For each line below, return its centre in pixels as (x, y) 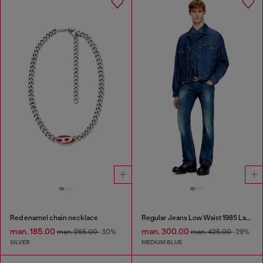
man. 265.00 (78, 232)
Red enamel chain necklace (54, 218)
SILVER (20, 242)
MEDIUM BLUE (161, 242)
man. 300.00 (166, 232)
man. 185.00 (33, 232)
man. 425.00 (211, 232)
